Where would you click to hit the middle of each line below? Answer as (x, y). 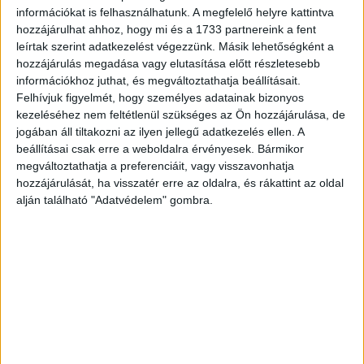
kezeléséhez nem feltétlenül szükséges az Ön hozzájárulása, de (181, 114)
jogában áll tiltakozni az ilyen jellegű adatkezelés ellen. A (160, 131)
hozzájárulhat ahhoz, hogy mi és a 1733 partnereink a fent (166, 29)
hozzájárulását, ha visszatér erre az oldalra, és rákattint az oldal (180, 182)
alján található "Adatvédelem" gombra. (115, 199)
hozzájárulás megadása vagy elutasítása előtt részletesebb (168, 63)
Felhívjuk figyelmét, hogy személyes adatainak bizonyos (160, 97)
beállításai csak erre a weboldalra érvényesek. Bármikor (160, 148)
